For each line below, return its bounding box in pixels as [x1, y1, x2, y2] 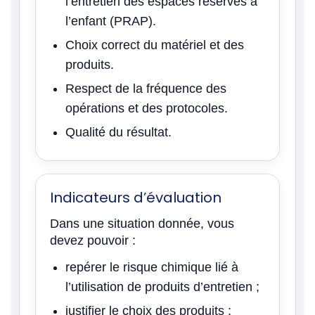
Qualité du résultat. [65, 125, 172, 139]
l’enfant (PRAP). [65, 14, 156, 28]
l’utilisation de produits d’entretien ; [65, 280, 259, 294]
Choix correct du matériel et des [65, 38, 244, 52]
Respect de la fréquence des [65, 82, 226, 96]
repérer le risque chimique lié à [65, 260, 238, 274]
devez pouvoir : [50, 233, 136, 247]
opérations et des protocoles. [65, 101, 228, 115]
